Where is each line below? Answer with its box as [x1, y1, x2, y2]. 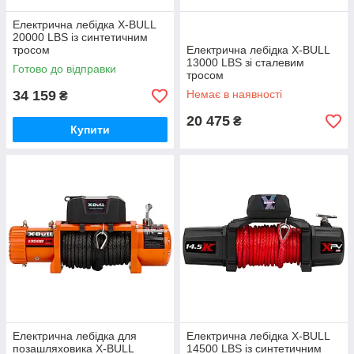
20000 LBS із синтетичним [13, 31, 148, 43]
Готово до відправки [13, 62, 116, 75]
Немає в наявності [186, 88, 282, 100]
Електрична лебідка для [13, 330, 137, 342]
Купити [70, 123, 110, 136]
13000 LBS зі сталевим [186, 56, 304, 69]
